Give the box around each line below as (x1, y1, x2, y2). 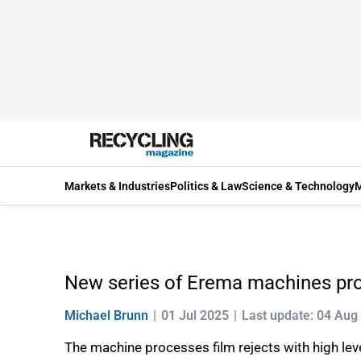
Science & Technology (242, 179, 355, 193)
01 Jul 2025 (161, 308, 229, 323)
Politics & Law (170, 179, 242, 193)
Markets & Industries (64, 179, 170, 193)
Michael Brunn (64, 308, 148, 323)
